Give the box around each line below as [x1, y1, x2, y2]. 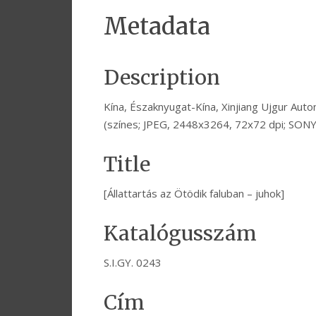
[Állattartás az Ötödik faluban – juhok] [104, 186, 284, 201]
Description [104, 65, 220, 91]
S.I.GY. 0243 [104, 255, 162, 270]
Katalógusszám [104, 221, 257, 247]
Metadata [104, 12, 210, 42]
